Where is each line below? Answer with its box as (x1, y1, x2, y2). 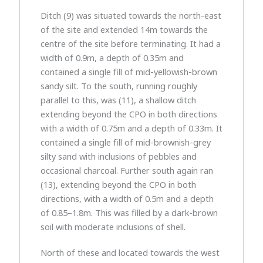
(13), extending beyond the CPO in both (41, 178, 196, 190)
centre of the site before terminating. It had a (41, 37, 221, 49)
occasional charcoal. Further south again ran (41, 164, 213, 176)
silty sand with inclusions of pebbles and (41, 150, 197, 162)
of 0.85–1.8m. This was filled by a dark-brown (41, 206, 218, 218)
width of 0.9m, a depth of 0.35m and (41, 51, 184, 63)
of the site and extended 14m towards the (41, 23, 208, 35)
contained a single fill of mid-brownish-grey (41, 136, 211, 148)
